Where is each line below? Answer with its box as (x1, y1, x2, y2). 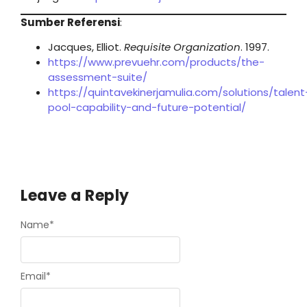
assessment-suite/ (48, 70, 147, 85)
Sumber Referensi (21, 14, 120, 29)
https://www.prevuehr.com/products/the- (48, 55, 265, 70)
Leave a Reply (21, 185, 130, 207)
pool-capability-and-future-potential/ (48, 100, 246, 115)
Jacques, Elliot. (48, 40, 124, 55)
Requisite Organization (124, 40, 241, 55)
